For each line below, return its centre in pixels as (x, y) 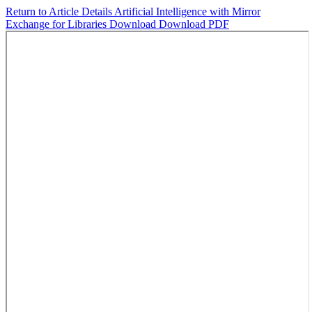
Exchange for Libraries (57, 24)
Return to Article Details (60, 11)
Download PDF (194, 24)
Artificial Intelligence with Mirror (187, 11)
